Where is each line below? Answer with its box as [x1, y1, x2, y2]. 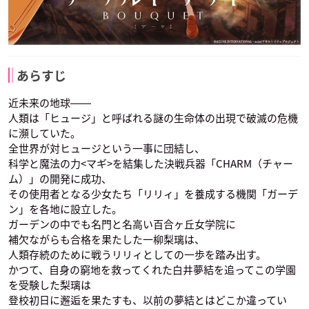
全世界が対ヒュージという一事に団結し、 [8, 141, 205, 157]
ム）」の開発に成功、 [8, 171, 112, 187]
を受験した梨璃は [8, 277, 91, 293]
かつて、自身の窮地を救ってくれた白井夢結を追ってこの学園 [8, 262, 296, 278]
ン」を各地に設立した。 [8, 201, 122, 217]
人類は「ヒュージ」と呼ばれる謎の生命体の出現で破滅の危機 [8, 110, 298, 126]
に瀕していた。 [8, 126, 81, 141]
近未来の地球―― [8, 95, 91, 111]
